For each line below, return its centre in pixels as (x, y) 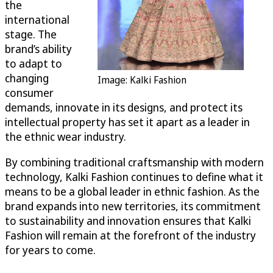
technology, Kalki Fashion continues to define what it (134, 177)
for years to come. (50, 250)
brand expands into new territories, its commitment (133, 206)
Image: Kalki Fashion (142, 80)
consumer (29, 93)
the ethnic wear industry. (66, 137)
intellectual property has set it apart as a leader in (127, 122)
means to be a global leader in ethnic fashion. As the (132, 192)
